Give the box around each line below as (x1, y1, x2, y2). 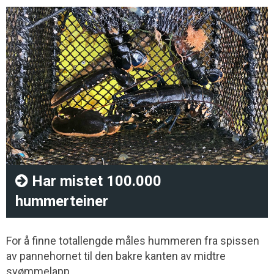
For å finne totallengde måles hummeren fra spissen (6, 234, 259, 247)
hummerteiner (15, 192, 108, 210)
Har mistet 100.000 (28, 172, 161, 190)
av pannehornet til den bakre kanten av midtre (6, 249, 226, 262)
